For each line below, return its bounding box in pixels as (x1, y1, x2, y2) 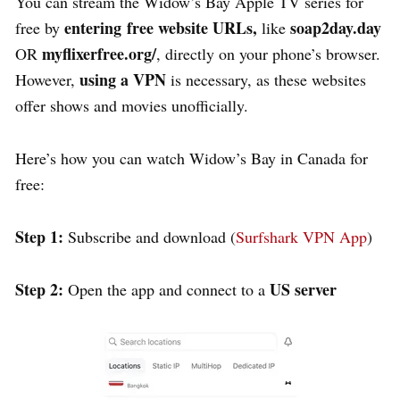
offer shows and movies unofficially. (15, 94, 248, 116)
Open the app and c (68, 278, 194, 300)
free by (15, 16, 64, 38)
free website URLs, (127, 15, 257, 39)
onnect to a (194, 278, 270, 300)
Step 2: (15, 277, 68, 301)
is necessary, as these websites (166, 68, 366, 90)
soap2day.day (290, 15, 381, 39)
